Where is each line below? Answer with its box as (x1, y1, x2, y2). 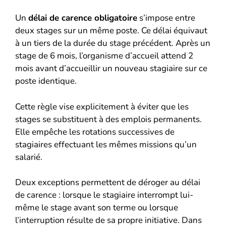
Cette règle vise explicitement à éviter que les (15, 100, 189, 112)
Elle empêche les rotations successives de (15, 126, 175, 138)
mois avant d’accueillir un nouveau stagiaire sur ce (15, 63, 207, 74)
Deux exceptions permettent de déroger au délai (15, 177, 200, 188)
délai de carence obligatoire (28, 12, 137, 24)
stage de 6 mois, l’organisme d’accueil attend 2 (15, 50, 193, 62)
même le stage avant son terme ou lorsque (15, 202, 178, 213)
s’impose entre (137, 12, 195, 24)
